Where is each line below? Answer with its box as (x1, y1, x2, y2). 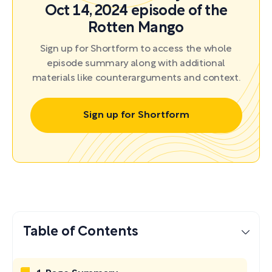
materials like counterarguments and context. (32, 74, 240, 83)
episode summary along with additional (46, 59, 226, 68)
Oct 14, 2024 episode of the (44, 5, 228, 18)
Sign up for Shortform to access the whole (40, 45, 232, 53)
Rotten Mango (88, 22, 184, 35)
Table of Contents (23, 225, 138, 238)
